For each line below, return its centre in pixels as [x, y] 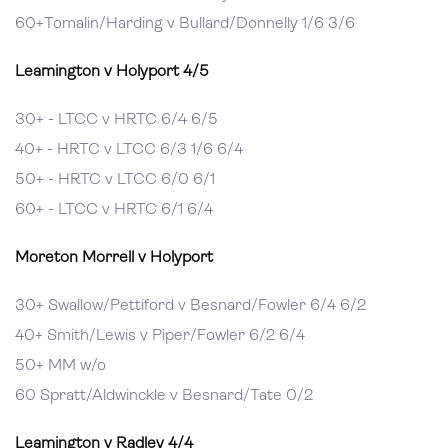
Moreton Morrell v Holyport [114, 258]
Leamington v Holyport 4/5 [112, 72]
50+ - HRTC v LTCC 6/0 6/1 [115, 180]
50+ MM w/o [60, 366]
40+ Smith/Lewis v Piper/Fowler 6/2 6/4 [160, 336]
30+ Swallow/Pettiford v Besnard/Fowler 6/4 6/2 [190, 306]
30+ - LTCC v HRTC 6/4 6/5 [116, 120]
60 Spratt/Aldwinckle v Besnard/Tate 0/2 [164, 396]
